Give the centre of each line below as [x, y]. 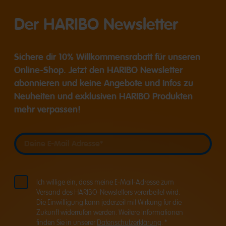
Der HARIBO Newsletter [96, 24]
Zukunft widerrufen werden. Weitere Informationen [110, 213]
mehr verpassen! [47, 109]
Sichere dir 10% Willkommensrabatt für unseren [107, 57]
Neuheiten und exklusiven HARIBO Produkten [103, 96]
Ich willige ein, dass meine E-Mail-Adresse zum [105, 182]
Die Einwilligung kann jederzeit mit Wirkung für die [109, 203]
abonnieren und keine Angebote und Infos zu [104, 83]
